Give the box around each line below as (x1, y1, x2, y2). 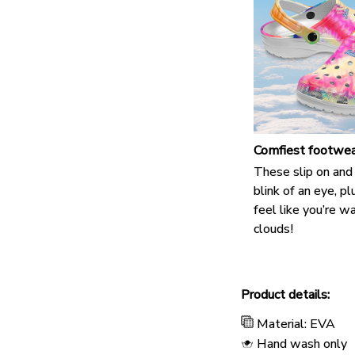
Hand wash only (257, 334, 347, 353)
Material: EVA (257, 315, 335, 333)
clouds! (254, 220, 293, 239)
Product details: (241, 285, 330, 303)
